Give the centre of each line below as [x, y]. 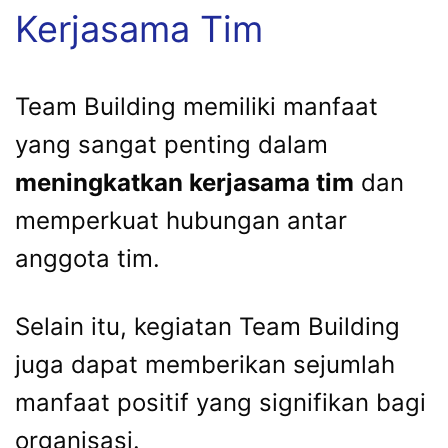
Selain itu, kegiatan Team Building [207, 327]
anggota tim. [87, 259]
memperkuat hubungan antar [181, 221]
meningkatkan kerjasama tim [184, 183]
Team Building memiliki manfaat [196, 107]
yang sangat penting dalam [171, 145]
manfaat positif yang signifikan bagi [220, 403]
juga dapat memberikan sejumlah [205, 365]
